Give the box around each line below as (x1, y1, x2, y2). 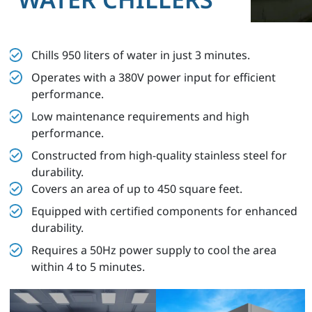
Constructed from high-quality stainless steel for (31, 148, 287, 163)
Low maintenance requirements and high (31, 109, 249, 124)
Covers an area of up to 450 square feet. (31, 181, 242, 196)
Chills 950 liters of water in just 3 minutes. (31, 47, 250, 63)
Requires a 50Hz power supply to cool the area (31, 242, 276, 258)
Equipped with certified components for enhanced (31, 203, 297, 219)
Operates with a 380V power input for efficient (31, 70, 276, 85)
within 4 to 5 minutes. (31, 259, 145, 274)
